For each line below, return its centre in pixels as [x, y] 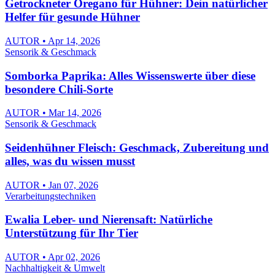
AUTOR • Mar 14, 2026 [53, 113]
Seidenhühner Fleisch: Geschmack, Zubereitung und [137, 148]
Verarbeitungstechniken [50, 196]
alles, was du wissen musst [70, 161]
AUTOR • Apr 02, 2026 [52, 257]
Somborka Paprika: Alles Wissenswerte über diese [130, 76]
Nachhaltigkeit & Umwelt [55, 268]
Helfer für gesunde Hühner [72, 17]
